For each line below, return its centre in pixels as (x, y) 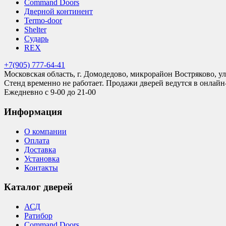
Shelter (35, 30)
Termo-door (43, 21)
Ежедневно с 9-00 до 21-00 (50, 92)
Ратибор (38, 216)
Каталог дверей (38, 187)
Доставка (40, 149)
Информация (33, 111)
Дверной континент (59, 12)
